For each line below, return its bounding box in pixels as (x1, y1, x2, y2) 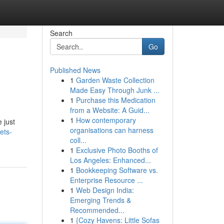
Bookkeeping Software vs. (75, 165, 158, 175)
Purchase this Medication (75, 95, 155, 105)
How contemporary (75, 115, 136, 125)
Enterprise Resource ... (69, 175, 143, 185)
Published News (49, 65, 100, 75)
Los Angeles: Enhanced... (69, 155, 151, 165)
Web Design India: (75, 185, 134, 195)
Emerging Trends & (69, 195, 131, 205)
